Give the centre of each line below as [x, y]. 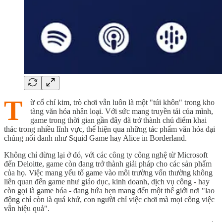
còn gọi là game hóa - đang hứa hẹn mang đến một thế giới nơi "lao [109, 190]
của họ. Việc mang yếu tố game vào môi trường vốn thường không [108, 172]
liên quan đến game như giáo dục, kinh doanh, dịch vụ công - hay [107, 181]
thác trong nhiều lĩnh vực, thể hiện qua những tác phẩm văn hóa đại [110, 129]
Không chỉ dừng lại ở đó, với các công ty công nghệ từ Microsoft [106, 155]
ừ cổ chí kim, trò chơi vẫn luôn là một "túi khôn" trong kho [122, 102]
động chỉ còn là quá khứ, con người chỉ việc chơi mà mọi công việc [109, 199]
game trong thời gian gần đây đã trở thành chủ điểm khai [118, 120]
